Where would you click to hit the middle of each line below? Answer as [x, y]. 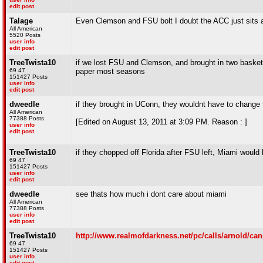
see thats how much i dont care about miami [151, 194]
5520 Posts [25, 35]
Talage [21, 21]
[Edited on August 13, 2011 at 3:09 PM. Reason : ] [161, 122]
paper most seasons [110, 71]
